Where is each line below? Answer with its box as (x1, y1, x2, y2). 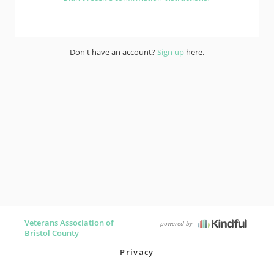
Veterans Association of (24, 217, 114, 228)
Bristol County (24, 228, 79, 239)
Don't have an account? (70, 46, 157, 57)
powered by (160, 219, 194, 228)
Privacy (120, 246, 154, 257)
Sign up (157, 46, 184, 57)
